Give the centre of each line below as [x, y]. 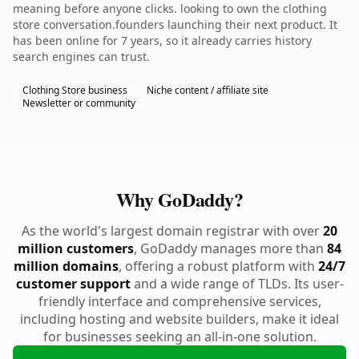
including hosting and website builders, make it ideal [179, 319]
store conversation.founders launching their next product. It [175, 24]
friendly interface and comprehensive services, [179, 301]
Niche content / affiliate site [208, 90]
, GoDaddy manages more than [230, 248]
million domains [66, 266]
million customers [76, 248]
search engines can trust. [81, 56]
